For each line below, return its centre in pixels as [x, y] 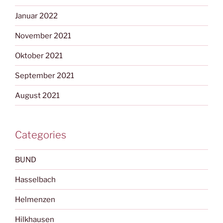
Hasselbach [35, 179]
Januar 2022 [36, 16]
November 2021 [43, 36]
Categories [41, 135]
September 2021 [45, 75]
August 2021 [37, 95]
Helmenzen [35, 199]
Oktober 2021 [39, 56]
